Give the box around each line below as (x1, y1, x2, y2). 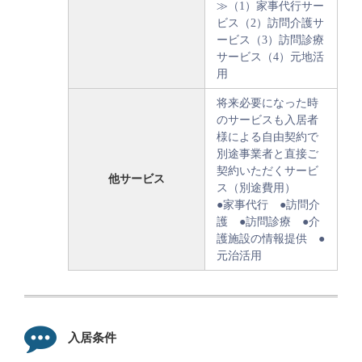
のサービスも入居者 (217, 114, 318, 127)
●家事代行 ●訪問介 (217, 199, 320, 212)
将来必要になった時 (217, 97, 318, 110)
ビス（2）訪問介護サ (217, 17, 324, 30)
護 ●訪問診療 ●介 (217, 216, 320, 229)
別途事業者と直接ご (217, 148, 318, 161)
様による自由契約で (217, 131, 318, 144)
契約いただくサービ (217, 165, 318, 178)
